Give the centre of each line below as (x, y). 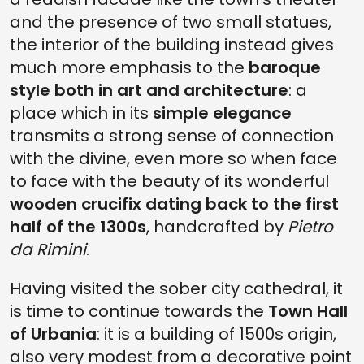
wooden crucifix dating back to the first (174, 204)
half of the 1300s (78, 226)
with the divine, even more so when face (173, 158)
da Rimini (48, 249)
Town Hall (308, 311)
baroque (285, 67)
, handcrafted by (217, 226)
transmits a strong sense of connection (172, 135)
